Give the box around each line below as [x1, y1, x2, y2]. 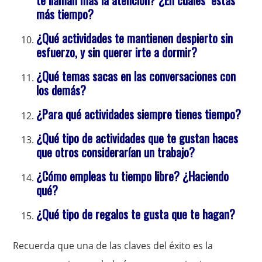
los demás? [36, 81, 87, 99]
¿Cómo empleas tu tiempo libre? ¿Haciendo [36, 167, 229, 185]
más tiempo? [36, 5, 94, 23]
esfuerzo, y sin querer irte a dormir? [36, 43, 198, 61]
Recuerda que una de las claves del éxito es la [13, 239, 213, 253]
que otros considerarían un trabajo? [36, 143, 195, 161]
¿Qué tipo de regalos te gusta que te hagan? [36, 205, 236, 223]
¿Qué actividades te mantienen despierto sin [36, 29, 233, 47]
